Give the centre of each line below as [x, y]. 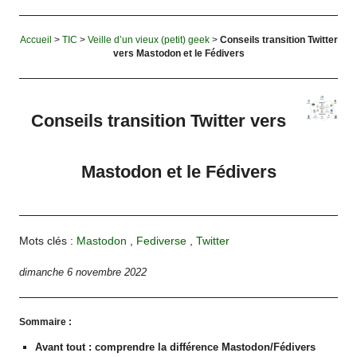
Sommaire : [46, 322]
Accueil [35, 39]
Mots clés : [48, 241]
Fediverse [162, 241]
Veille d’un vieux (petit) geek [148, 39]
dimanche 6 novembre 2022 [83, 273]
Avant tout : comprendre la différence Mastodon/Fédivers [175, 347]
